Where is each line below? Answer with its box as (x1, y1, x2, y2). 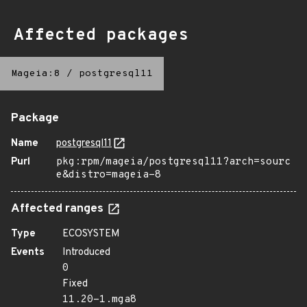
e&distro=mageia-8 (56, 169, 161, 182)
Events (11, 246, 45, 259)
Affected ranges (11, 201, 106, 217)
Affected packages (14, 25, 188, 46)
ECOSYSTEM (62, 228, 120, 241)
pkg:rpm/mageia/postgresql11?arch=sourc (56, 156, 291, 169)
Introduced (62, 246, 110, 259)
